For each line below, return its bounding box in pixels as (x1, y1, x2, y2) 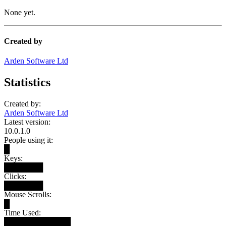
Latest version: (4, 118, 50, 126)
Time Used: (4, 208, 41, 217)
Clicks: (4, 172, 26, 181)
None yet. (4, 8, 35, 17)
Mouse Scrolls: (4, 190, 51, 199)
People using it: (4, 136, 53, 144)
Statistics (4, 76, 50, 89)
